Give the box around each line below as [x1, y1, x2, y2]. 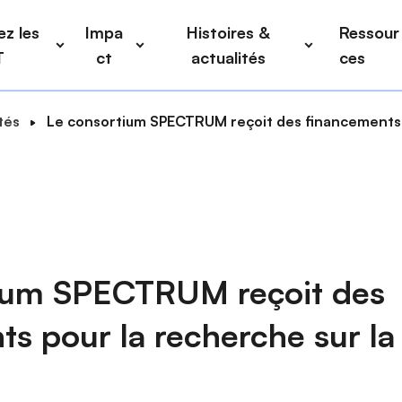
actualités [190, 48, 266, 67]
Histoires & [186, 22, 270, 42]
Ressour [339, 22, 400, 42]
